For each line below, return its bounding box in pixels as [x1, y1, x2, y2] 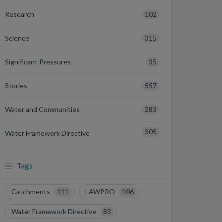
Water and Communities [5, 105, 80, 113]
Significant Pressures [5, 57, 71, 66]
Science [5, 34, 29, 42]
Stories [5, 81, 27, 90]
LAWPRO [85, 187, 116, 196]
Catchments [11, 187, 52, 196]
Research [5, 10, 34, 18]
